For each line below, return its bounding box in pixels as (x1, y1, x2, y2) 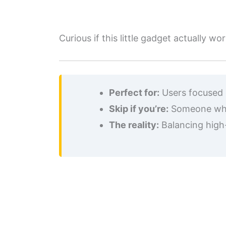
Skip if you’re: (109, 103, 168, 115)
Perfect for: (109, 87, 159, 98)
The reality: (109, 120, 159, 131)
